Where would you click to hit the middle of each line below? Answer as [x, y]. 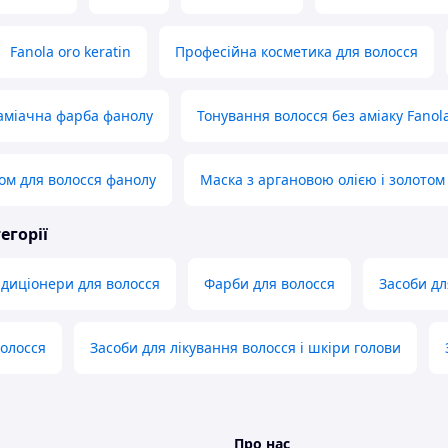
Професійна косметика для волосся [296, 52]
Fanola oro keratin [70, 52]
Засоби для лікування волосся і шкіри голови [245, 348]
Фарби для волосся [269, 284]
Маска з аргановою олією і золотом [322, 180]
